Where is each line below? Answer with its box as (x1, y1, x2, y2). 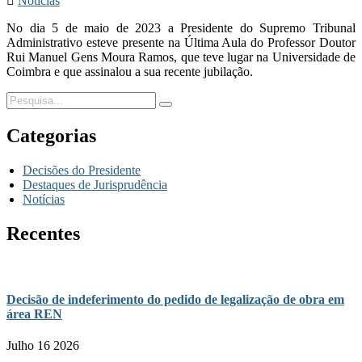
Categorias (6, 124, 96, 146)
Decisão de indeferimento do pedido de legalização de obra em (6, 292, 344, 306)
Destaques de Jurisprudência (23, 177, 167, 192)
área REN (6, 306, 62, 321)
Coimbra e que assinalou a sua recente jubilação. (6, 64, 253, 78)
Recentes (6, 222, 80, 244)
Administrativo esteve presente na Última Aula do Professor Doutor (6, 35, 356, 49)
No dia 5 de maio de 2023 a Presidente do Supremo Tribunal (6, 20, 356, 35)
